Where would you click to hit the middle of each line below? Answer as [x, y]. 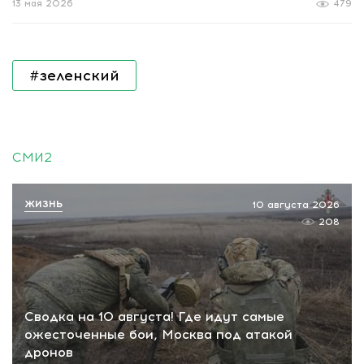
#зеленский [74, 75]
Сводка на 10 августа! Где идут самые [154, 317]
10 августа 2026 [296, 204]
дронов [49, 353]
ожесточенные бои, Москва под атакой [158, 335]
